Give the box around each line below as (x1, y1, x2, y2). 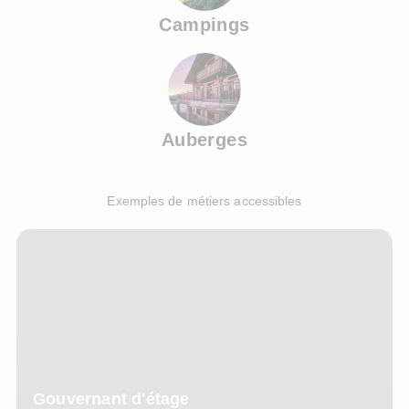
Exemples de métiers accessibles (107, 194, 302, 209)
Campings (159, 15, 250, 36)
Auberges (161, 130, 248, 151)
